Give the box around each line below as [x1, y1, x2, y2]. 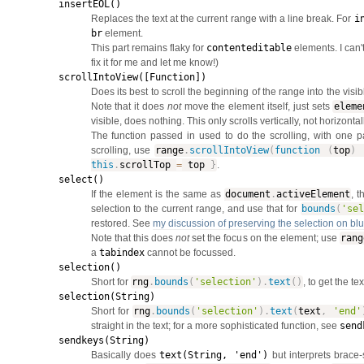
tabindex [98, 246, 145, 258]
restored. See [90, 217, 153, 229]
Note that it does [90, 100, 167, 112]
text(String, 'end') [159, 349, 269, 361]
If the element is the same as [90, 188, 224, 200]
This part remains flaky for [90, 41, 206, 54]
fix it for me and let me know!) [90, 56, 219, 68]
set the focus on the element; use [189, 232, 340, 244]
